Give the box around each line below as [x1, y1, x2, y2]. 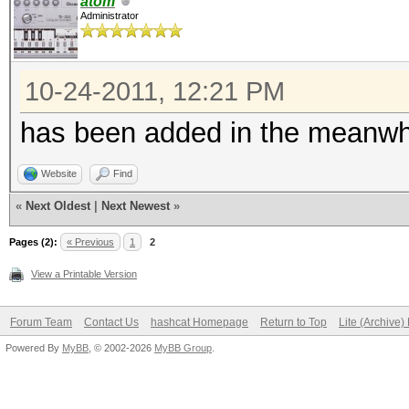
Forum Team [10, 316, 72, 329]
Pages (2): [9, 236, 58, 247]
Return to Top [260, 316, 327, 329]
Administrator [80, 10, 139, 21]
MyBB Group [154, 342, 212, 353]
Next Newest [101, 199, 170, 213]
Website [41, 168, 77, 179]
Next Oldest [26, 199, 90, 213]
